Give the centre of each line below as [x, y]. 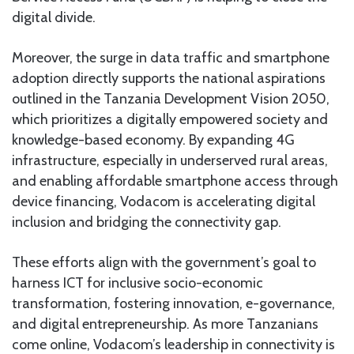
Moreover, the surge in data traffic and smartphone [171, 58]
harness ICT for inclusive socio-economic [137, 283]
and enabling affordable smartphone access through [175, 181]
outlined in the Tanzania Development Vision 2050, [171, 99]
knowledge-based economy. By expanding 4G [153, 140]
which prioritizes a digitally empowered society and [170, 120]
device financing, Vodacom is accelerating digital [164, 202]
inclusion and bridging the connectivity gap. [147, 222]
